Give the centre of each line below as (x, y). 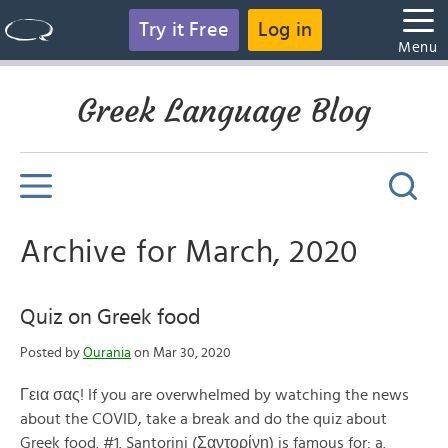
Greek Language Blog (224, 111)
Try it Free (183, 30)
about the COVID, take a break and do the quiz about (203, 419)
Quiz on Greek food (110, 317)
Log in (285, 30)
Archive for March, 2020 (189, 252)
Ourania (107, 353)
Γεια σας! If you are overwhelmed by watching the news (214, 395)
